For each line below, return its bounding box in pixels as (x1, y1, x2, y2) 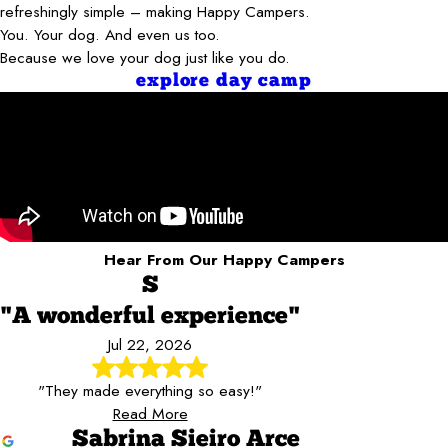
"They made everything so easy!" (38, 379, 262, 403)
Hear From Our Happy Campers (103, 248, 345, 272)
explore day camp (136, 72, 312, 92)
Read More (112, 402, 188, 426)
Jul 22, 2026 (108, 333, 192, 357)
